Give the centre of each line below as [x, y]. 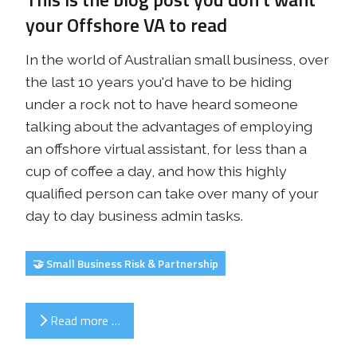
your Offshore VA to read [126, 24]
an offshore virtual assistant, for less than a [166, 148]
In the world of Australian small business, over [177, 59]
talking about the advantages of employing [169, 126]
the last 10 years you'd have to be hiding [159, 81]
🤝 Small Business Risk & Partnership [126, 263]
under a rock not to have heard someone [162, 104]
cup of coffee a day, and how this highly [156, 171]
